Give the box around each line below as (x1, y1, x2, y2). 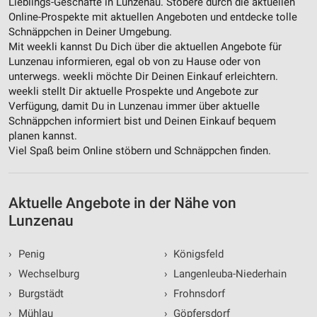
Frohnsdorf (171, 287, 225, 301)
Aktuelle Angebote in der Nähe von (8, 195, 236, 212)
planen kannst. (8, 129, 77, 143)
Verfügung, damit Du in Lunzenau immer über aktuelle (8, 100, 260, 113)
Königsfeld (171, 248, 224, 261)
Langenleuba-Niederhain (171, 267, 287, 281)
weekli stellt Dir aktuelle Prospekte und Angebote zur (8, 85, 258, 98)
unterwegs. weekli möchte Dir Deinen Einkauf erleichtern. (8, 70, 278, 83)
